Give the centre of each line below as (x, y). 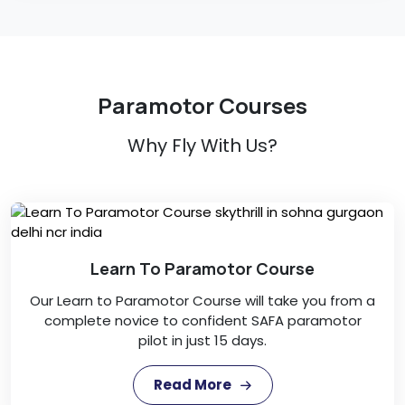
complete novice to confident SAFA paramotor (202, 321)
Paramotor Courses (202, 106)
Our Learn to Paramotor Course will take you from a (202, 301)
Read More (193, 385)
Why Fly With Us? (202, 146)
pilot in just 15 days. (202, 341)
